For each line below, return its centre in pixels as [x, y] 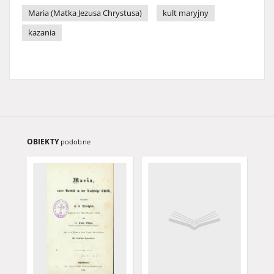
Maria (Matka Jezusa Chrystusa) [85, 13]
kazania [42, 33]
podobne [75, 142]
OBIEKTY [44, 142]
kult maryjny [186, 13]
